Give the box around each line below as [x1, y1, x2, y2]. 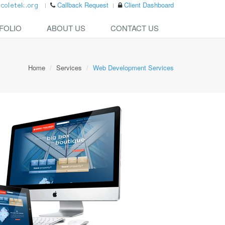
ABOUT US [47, 23, 85, 33]
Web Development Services [93, 63, 174, 72]
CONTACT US [110, 23, 159, 33]
